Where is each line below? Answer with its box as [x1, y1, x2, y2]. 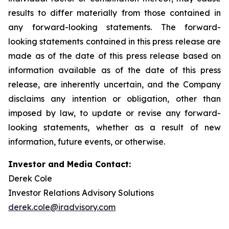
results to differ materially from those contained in [8, 8, 221, 18]
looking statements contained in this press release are [8, 36, 221, 47]
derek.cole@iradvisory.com [8, 202, 116, 212]
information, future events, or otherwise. [8, 136, 165, 147]
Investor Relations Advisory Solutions [8, 188, 154, 198]
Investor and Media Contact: [8, 159, 131, 169]
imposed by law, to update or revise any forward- [8, 108, 221, 118]
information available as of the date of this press [8, 65, 221, 75]
